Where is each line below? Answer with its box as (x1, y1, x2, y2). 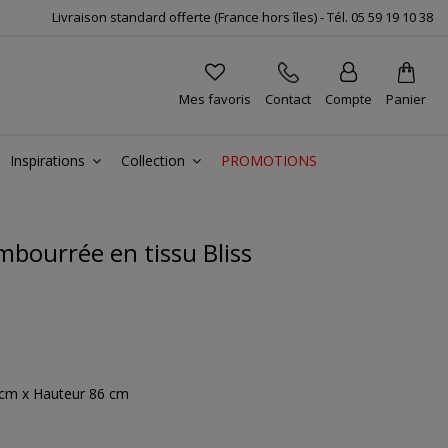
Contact (265, 90, 311, 108)
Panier (386, 90, 426, 108)
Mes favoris (179, 90, 251, 108)
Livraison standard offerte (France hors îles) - (52, 8, 327, 26)
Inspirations (10, 151, 89, 170)
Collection (121, 151, 189, 170)
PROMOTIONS (221, 151, 317, 170)
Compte (325, 90, 372, 108)
